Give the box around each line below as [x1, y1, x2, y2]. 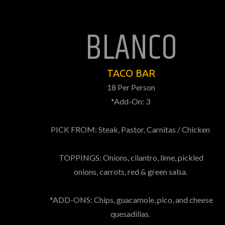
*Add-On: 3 [110, 96, 152, 106]
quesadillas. [110, 209, 152, 218]
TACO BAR [107, 67, 155, 79]
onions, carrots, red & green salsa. [73, 167, 189, 176]
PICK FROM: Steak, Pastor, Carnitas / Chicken [51, 125, 211, 134]
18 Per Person [107, 82, 155, 92]
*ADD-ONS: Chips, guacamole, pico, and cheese [49, 195, 213, 204]
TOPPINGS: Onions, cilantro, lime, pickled [59, 153, 203, 162]
